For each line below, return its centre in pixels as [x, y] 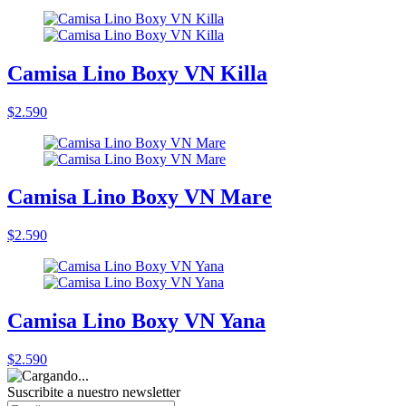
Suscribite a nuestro [65, 392]
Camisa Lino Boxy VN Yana [136, 321]
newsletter [151, 392]
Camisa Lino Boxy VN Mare [140, 197]
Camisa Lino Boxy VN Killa [137, 73]
